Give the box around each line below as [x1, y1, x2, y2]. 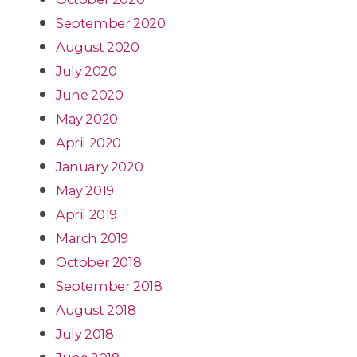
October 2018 [56, 253, 142, 270]
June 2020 [56, 86, 124, 103]
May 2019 [56, 182, 114, 198]
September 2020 [56, 14, 166, 31]
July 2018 [56, 325, 114, 342]
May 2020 [56, 110, 118, 127]
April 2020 [56, 134, 121, 151]
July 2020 [56, 62, 117, 79]
